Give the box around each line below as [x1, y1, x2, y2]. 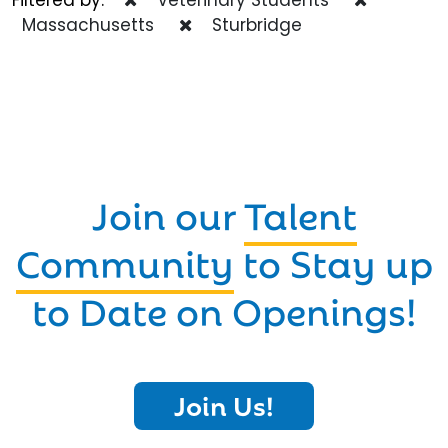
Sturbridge [202, 12, 302, 37]
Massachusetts [12, 12, 154, 37]
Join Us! [174, 382, 274, 425]
